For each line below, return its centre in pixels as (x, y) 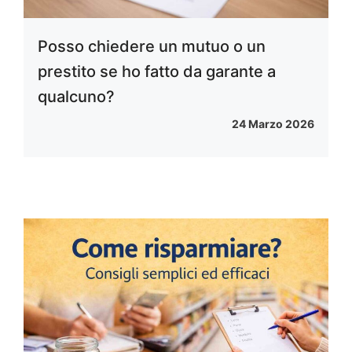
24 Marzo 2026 (273, 124)
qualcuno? (76, 97)
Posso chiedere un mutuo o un (152, 47)
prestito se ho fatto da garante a (157, 72)
